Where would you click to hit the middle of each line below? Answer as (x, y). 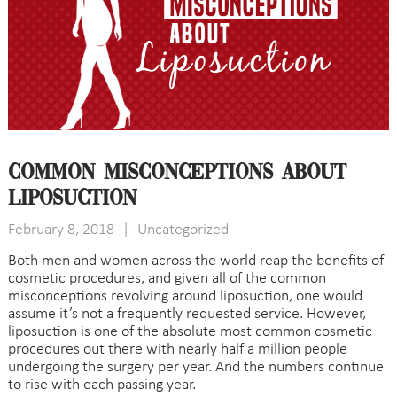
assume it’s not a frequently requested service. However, (187, 314)
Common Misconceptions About (177, 173)
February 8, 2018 (61, 230)
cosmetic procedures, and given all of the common (167, 278)
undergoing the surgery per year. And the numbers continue (195, 367)
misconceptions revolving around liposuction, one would (185, 296)
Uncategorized (183, 230)
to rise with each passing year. (101, 385)
